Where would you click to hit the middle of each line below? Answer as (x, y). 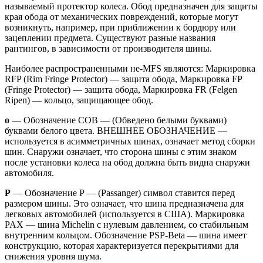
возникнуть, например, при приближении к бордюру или (120, 27)
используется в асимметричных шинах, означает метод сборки (130, 141)
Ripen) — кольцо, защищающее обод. (79, 100)
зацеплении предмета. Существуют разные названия (110, 38)
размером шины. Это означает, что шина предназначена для (124, 203)
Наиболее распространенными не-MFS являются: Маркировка (130, 68)
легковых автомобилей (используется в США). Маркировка (125, 214)
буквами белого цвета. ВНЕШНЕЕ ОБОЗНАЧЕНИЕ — (116, 130)
